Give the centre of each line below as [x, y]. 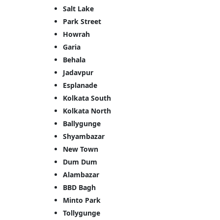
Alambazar [81, 175]
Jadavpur [78, 73]
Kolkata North [87, 111]
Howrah [76, 34]
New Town [81, 149]
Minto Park [82, 200]
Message [206, 110]
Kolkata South [87, 98]
